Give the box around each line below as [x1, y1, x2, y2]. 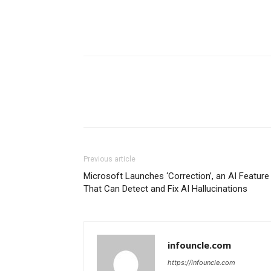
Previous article [83, 155, 135, 163]
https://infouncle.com [168, 258, 235, 267]
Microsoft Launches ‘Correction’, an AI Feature [83, 171, 269, 181]
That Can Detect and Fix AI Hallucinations [83, 183, 247, 194]
